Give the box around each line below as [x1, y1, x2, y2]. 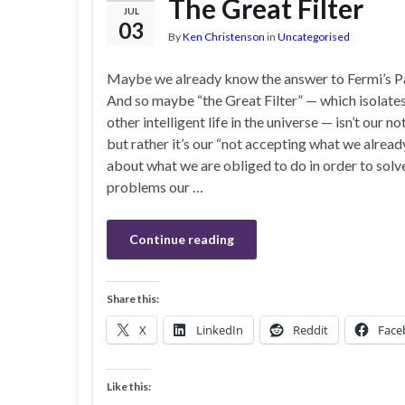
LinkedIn [196, 322, 243, 338]
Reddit [293, 322, 328, 338]
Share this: [107, 292, 159, 306]
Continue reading [129, 231, 234, 247]
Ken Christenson [183, 30, 265, 43]
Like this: [107, 380, 151, 393]
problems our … [107, 178, 203, 195]
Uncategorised [278, 30, 350, 43]
